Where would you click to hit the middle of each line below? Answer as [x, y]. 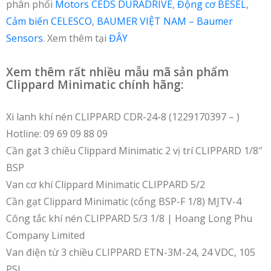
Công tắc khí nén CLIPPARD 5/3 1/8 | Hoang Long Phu [129, 218]
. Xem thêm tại [76, 38]
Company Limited [45, 235]
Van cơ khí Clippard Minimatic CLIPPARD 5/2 [106, 184]
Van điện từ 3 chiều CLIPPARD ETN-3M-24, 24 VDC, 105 [131, 252]
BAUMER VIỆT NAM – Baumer [165, 21]
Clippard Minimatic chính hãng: [95, 84]
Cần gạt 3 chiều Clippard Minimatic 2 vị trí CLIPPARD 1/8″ [134, 150]
